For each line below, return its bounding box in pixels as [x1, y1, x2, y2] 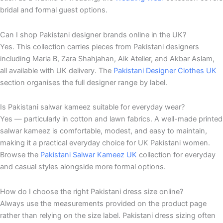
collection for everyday [137, 150, 216, 160]
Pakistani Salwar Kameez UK [40, 150, 137, 160]
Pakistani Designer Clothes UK [113, 66, 217, 75]
